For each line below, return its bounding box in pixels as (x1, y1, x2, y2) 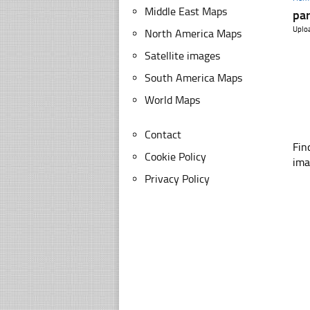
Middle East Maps (145, 5, 227, 18)
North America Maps (145, 27, 241, 40)
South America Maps (145, 71, 242, 84)
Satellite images (145, 49, 220, 62)
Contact (145, 128, 181, 141)
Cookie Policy (145, 150, 206, 163)
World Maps (145, 93, 200, 107)
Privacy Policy (145, 172, 210, 185)
